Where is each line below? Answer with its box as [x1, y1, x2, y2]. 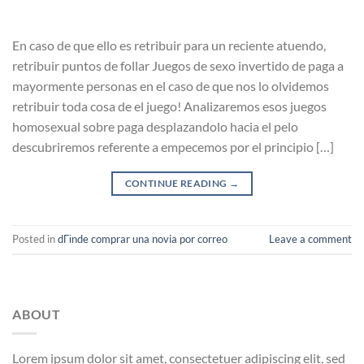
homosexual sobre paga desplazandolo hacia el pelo [12, 118, 298, 134]
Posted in [12, 232, 58, 245]
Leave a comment [269, 232, 352, 245]
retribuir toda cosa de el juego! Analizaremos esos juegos [12, 97, 327, 114]
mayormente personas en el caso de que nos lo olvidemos [12, 77, 329, 93]
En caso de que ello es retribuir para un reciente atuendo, [12, 37, 326, 53]
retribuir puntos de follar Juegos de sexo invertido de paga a [12, 57, 344, 73]
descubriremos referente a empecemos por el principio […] [12, 138, 334, 154]
